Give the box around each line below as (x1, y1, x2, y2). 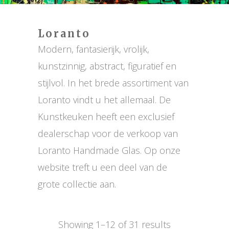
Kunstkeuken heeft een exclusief (38, 110, 174, 123)
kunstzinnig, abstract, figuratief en (38, 59, 176, 72)
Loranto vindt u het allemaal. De (38, 93, 171, 106)
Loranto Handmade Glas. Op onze (38, 144, 180, 156)
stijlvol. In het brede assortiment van (38, 76, 189, 89)
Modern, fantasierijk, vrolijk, (38, 42, 149, 55)
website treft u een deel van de (38, 161, 167, 173)
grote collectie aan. (38, 177, 116, 190)
